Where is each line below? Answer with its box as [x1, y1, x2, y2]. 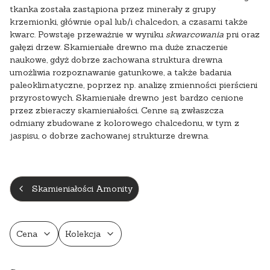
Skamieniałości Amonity [32, 183, 133, 194]
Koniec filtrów [9, 245, 78, 258]
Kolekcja [65, 228, 101, 239]
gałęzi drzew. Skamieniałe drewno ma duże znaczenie [10, 41, 228, 52]
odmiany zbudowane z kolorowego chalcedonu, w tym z [10, 117, 239, 128]
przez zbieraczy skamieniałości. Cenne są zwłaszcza [10, 104, 224, 116]
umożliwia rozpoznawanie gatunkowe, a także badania [10, 66, 231, 78]
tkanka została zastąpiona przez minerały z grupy [10, 3, 216, 14]
